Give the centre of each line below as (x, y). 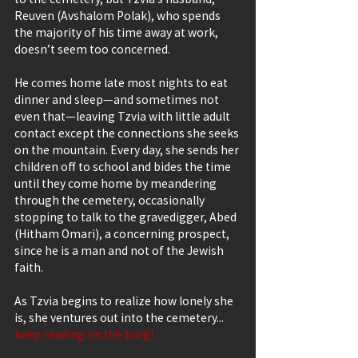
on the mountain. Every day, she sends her (128, 150)
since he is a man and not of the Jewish (120, 251)
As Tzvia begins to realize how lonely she (125, 301)
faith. (29, 267)
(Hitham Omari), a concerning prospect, (123, 234)
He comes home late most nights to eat (122, 83)
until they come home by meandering (117, 183)
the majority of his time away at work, (117, 32)
